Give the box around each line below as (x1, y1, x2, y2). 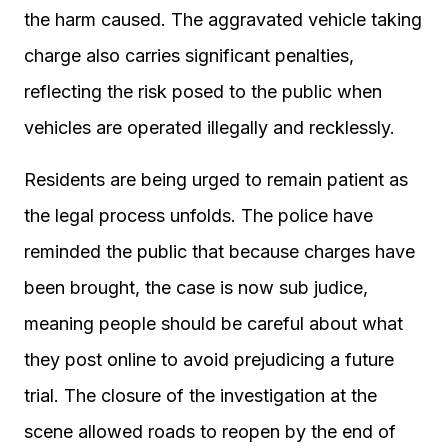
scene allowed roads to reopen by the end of (24, 421, 396, 442)
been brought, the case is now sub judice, (24, 277, 368, 298)
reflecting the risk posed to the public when (24, 81, 382, 102)
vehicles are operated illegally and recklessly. (24, 117, 395, 138)
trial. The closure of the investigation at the (24, 385, 377, 406)
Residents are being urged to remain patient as (24, 169, 408, 190)
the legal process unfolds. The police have (24, 205, 373, 226)
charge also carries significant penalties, (24, 45, 354, 66)
